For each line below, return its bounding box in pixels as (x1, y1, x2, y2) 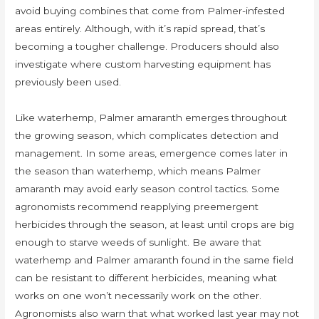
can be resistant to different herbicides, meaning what (15, 271, 278, 283)
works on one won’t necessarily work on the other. (15, 289, 262, 301)
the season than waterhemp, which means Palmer (15, 164, 261, 177)
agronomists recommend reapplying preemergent (15, 200, 259, 212)
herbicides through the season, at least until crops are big (15, 218, 295, 230)
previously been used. (15, 75, 133, 88)
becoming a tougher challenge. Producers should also (15, 40, 280, 52)
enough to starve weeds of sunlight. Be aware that (15, 236, 262, 248)
